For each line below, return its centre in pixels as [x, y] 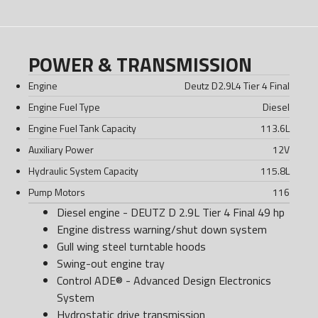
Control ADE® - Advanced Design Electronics [164, 281]
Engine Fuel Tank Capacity [82, 128]
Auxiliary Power [61, 150]
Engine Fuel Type [64, 107]
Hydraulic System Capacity [83, 171]
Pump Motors [57, 192]
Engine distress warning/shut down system [162, 230]
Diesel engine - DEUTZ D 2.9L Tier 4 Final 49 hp [171, 213]
